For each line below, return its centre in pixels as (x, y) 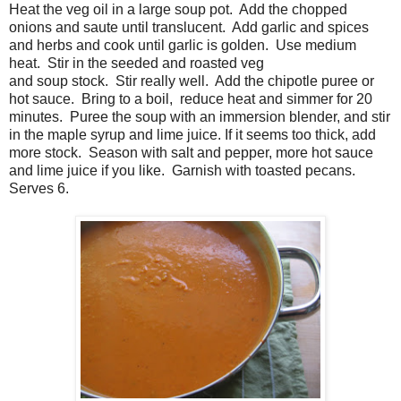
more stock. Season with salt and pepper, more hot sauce (191, 152)
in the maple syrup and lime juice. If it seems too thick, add (192, 134)
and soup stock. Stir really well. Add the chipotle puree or (192, 81)
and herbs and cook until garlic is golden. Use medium (183, 45)
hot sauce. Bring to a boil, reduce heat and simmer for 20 (191, 98)
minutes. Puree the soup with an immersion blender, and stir (200, 116)
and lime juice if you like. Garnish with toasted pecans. (182, 170)
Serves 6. (39, 188)
